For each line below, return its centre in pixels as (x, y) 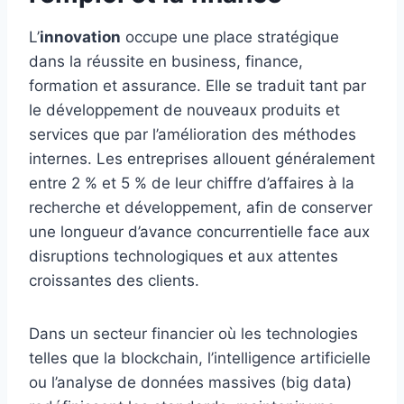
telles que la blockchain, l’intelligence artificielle (200, 358)
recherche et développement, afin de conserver (201, 208)
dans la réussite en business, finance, (166, 62)
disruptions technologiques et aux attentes (184, 257)
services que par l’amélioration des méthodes (193, 135)
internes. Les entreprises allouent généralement (202, 159)
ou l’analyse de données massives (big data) (190, 383)
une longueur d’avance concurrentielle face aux (199, 232)
